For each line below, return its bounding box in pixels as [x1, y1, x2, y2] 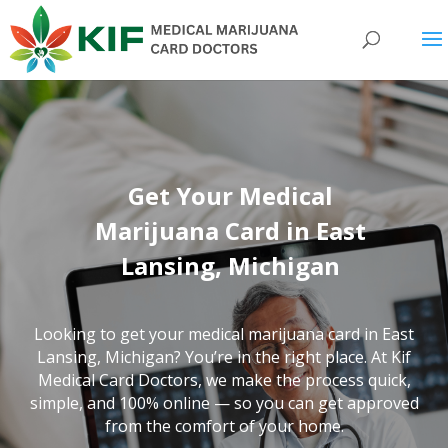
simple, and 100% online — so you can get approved [29, 392, 419, 414]
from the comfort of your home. [104, 415, 344, 437]
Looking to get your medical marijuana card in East [34, 323, 414, 345]
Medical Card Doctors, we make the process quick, [37, 369, 411, 391]
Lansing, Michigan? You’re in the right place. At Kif [37, 346, 411, 368]
